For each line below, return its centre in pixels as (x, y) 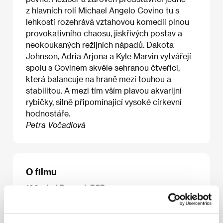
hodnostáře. (48, 113)
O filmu (41, 171)
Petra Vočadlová (56, 124)
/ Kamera (135, 216)
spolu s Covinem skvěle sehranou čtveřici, (103, 67)
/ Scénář (138, 207)
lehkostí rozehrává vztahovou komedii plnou (108, 21)
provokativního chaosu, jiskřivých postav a (104, 33)
